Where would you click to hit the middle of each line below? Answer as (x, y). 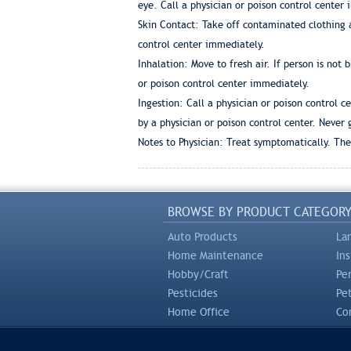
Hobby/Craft (198, 274)
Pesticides (192, 293)
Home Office (198, 312)
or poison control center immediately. (223, 83)
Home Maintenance (215, 255)
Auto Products (202, 237)
